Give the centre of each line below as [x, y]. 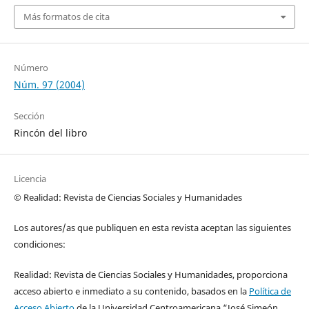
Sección [29, 116]
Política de [270, 291]
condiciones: [39, 244]
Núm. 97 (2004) [49, 84]
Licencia [30, 178]
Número [31, 67]
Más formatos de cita [66, 17]
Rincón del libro [50, 132]
